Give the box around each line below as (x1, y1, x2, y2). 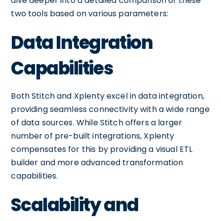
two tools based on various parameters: (11, 8, 169, 19)
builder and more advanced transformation (11, 157, 184, 168)
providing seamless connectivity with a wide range (11, 104, 210, 115)
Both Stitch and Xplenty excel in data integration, (11, 90, 204, 102)
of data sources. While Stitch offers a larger (11, 117, 183, 128)
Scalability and (11, 192, 139, 218)
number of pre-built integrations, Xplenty (11, 130, 175, 142)
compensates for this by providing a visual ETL (11, 144, 193, 155)
